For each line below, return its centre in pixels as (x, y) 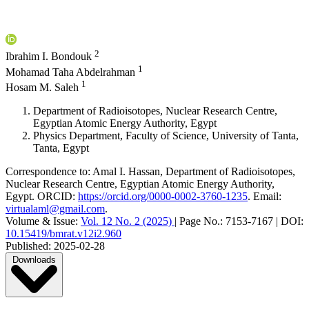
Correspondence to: (48, 172)
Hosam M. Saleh (43, 88)
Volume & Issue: (42, 221)
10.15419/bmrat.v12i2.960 (63, 234)
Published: (28, 246)
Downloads (34, 260)
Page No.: (201, 221)
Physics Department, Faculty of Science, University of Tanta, (166, 136)
